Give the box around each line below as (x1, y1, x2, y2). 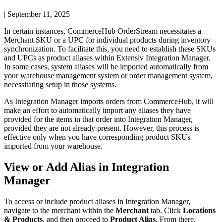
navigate (4, 206, 30, 215)
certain (12, 26, 33, 35)
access (14, 197, 34, 206)
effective (4, 132, 31, 141)
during (159, 35, 179, 44)
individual (97, 35, 128, 44)
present (97, 123, 119, 132)
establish (150, 44, 176, 53)
